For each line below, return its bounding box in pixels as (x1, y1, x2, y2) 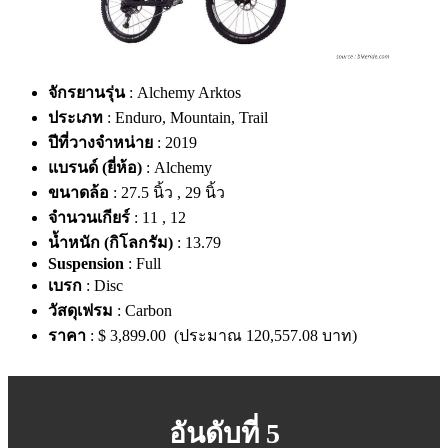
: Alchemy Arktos (125, 84, 241, 102)
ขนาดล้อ (48, 184, 109, 202)
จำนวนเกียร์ (48, 209, 130, 227)
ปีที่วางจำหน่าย (48, 134, 153, 152)
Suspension (48, 255, 124, 273)
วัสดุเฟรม (48, 302, 113, 320)
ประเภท (48, 109, 103, 127)
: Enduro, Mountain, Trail (103, 109, 268, 127)
